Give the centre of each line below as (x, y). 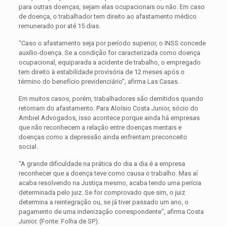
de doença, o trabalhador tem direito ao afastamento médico (107, 17)
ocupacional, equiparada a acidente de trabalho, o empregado (109, 63)
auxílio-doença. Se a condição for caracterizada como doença (109, 53)
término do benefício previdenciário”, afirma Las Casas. (99, 82)
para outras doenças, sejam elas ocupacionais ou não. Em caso (111, 7)
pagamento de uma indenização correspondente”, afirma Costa (111, 212)
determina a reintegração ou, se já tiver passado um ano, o (103, 202)
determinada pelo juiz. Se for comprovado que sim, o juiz (102, 193)
